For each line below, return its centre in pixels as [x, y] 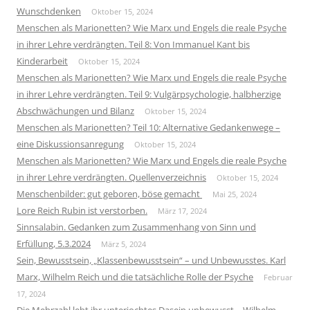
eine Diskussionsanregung [70, 144]
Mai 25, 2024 [235, 194]
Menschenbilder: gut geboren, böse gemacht [109, 193]
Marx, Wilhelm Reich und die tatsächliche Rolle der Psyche [135, 276]
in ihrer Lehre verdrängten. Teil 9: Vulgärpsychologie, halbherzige [149, 94]
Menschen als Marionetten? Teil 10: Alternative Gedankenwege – [148, 127]
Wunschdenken [49, 11]
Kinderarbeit [42, 61]
